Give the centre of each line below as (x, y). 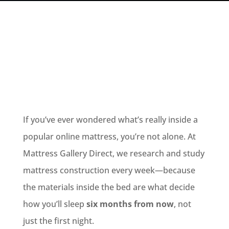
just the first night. (58, 221)
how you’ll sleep (54, 204)
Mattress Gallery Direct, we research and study (113, 153)
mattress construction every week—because (109, 170)
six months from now (130, 204)
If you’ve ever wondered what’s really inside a (110, 120)
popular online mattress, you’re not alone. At (109, 136)
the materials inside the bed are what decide (109, 187)
